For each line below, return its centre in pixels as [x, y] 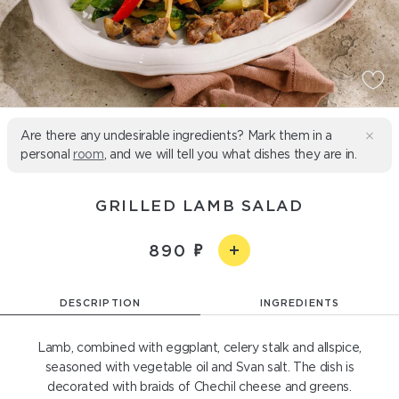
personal [47, 154]
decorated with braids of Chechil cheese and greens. [199, 387]
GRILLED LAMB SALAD [199, 205]
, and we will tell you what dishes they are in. [230, 154]
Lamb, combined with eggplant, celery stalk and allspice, [199, 347]
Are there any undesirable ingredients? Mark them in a [176, 135]
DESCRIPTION [100, 303]
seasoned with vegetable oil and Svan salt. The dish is [199, 367]
